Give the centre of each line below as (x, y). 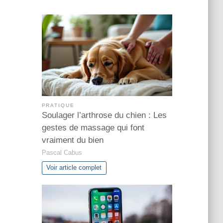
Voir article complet (74, 168)
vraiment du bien (72, 140)
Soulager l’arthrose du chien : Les (104, 115)
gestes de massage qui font (93, 128)
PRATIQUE (58, 106)
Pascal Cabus (62, 153)
